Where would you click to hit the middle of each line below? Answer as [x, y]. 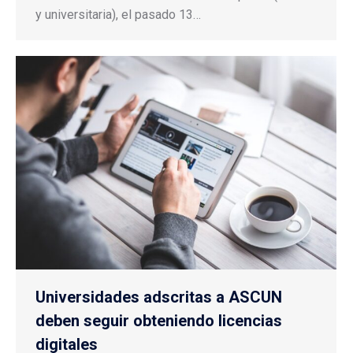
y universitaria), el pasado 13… [118, 15]
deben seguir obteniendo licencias [159, 321]
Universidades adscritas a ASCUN [159, 297]
